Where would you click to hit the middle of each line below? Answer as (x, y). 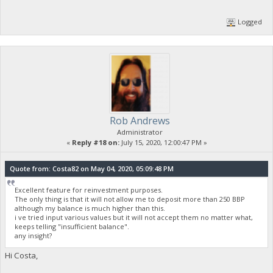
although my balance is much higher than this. (90, 208)
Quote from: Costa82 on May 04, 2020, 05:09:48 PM (91, 168)
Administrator (140, 132)
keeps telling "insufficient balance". (72, 226)
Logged (249, 21)
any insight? (34, 235)
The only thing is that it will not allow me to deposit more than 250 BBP (130, 199)
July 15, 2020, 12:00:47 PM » (163, 142)
